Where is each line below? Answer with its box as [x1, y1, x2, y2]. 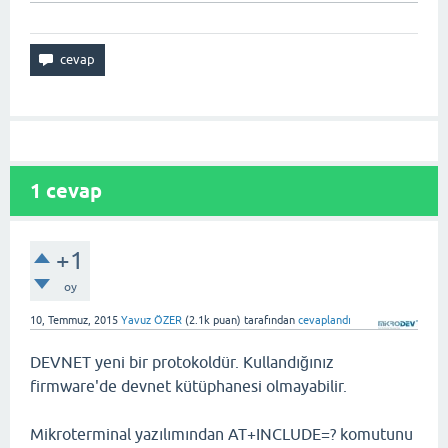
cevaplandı [298, 314, 351, 326]
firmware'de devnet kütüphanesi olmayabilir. [30, 377, 347, 395]
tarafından [244, 314, 295, 326]
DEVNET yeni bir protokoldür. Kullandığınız [30, 353, 334, 371]
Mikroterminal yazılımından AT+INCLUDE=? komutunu [30, 425, 413, 443]
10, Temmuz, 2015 [30, 314, 118, 326]
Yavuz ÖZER [121, 314, 182, 326]
